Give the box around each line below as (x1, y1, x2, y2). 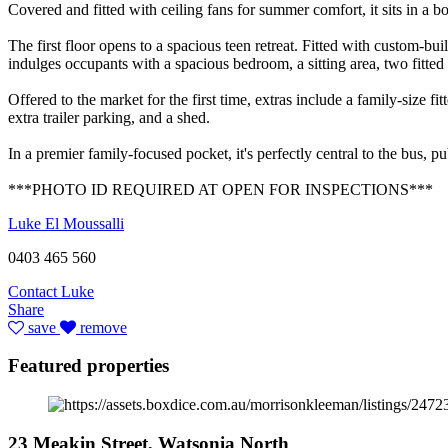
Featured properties (8, 355, 169, 377)
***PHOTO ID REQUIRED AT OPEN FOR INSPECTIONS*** (8, 180, 433, 198)
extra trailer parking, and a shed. (8, 108, 210, 126)
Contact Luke (8, 282, 94, 300)
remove (76, 318, 127, 336)
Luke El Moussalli (8, 214, 124, 232)
